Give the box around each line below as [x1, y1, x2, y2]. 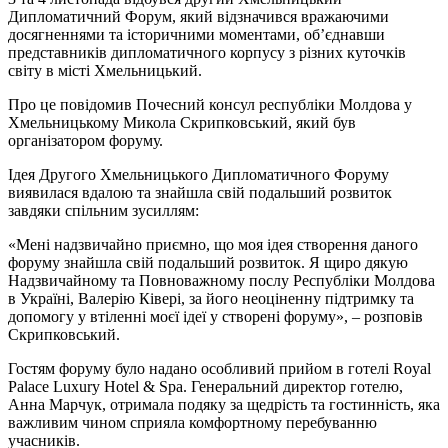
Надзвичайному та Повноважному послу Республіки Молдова [8, 271, 435, 289]
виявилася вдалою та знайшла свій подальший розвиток [8, 183, 392, 201]
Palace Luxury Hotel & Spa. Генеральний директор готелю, [8, 377, 403, 395]
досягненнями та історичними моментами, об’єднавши [8, 25, 385, 43]
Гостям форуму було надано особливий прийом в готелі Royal [8, 359, 431, 377]
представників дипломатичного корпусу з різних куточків [8, 43, 406, 61]
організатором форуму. [8, 131, 163, 149]
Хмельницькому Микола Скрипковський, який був [8, 113, 356, 131]
